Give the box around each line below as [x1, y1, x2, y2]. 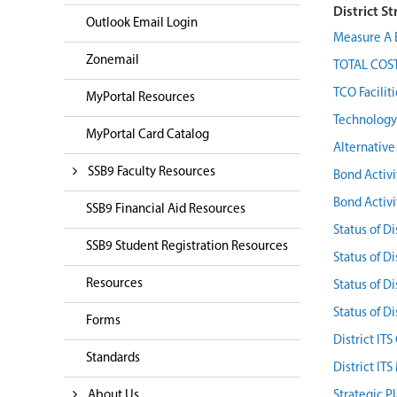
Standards [86, 352, 140, 365]
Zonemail [86, 54, 139, 67]
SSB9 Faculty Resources [88, 166, 215, 179]
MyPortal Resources [86, 91, 195, 105]
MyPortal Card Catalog [86, 128, 209, 142]
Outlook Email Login [86, 17, 198, 30]
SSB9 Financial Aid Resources [86, 203, 245, 216]
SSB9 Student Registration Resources [86, 240, 288, 253]
